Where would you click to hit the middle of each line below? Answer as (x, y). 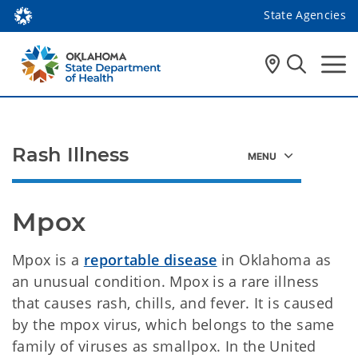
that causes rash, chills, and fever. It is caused (173, 303)
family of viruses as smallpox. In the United (164, 346)
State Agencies (305, 14)
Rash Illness (71, 155)
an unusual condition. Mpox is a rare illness (166, 281)
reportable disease (150, 260)
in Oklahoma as (274, 260)
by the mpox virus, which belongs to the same (173, 324)
